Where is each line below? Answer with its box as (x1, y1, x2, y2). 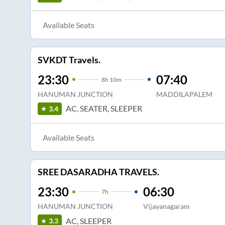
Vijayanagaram (143, 202, 190, 211)
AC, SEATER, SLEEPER (65, 103, 142, 114)
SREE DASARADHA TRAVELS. (37, 166, 159, 178)
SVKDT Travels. (37, 54, 100, 65)
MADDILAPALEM (156, 89, 212, 98)
